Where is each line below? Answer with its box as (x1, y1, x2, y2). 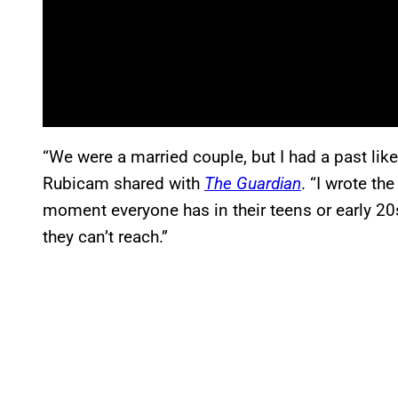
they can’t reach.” (43, 226, 168, 247)
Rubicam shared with (43, 172, 200, 194)
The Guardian (204, 172, 301, 194)
